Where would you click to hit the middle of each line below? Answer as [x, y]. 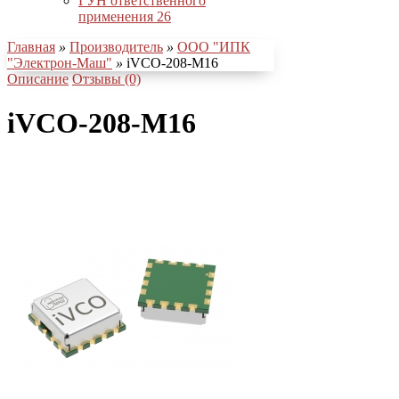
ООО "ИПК [214, 47]
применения [118, 17]
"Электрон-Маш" [60, 63]
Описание [38, 79]
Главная [31, 47]
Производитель [116, 47]
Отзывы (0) [106, 79]
